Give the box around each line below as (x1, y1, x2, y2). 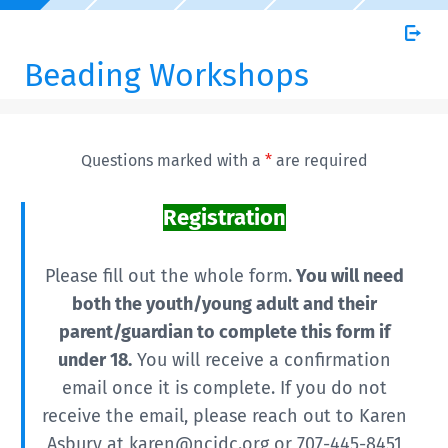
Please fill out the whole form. (44, 265, 292, 287)
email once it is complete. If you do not (61, 377, 387, 399)
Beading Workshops (24, 56, 309, 94)
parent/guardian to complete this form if (58, 321, 390, 343)
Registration (162, 204, 286, 231)
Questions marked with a (80, 151, 265, 170)
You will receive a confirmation (131, 349, 391, 371)
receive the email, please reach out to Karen (41, 405, 407, 427)
